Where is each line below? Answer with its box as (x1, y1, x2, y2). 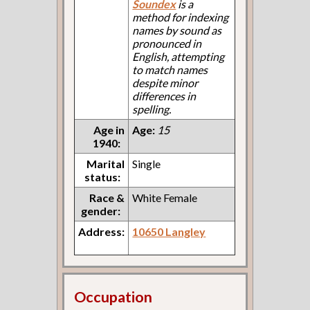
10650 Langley (132, 224, 206, 238)
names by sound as (132, 23, 222, 37)
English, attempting (132, 49, 225, 63)
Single (132, 156, 161, 170)
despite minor (132, 75, 199, 89)
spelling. (132, 102, 172, 116)
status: (84, 170, 121, 183)
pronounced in (132, 36, 202, 50)
